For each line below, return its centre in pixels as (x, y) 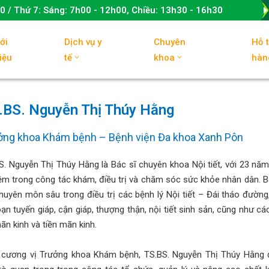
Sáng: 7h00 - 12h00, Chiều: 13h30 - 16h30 (133, 10)
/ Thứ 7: (24, 10)
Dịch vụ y (83, 42)
